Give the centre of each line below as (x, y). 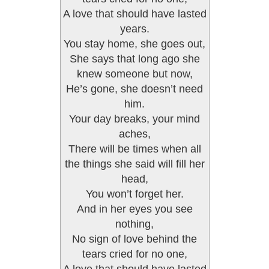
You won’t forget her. (134, 194)
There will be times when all (134, 149)
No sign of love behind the (134, 239)
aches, (134, 134)
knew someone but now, (134, 74)
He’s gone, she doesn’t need (134, 89)
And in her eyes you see (134, 209)
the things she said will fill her (134, 164)
